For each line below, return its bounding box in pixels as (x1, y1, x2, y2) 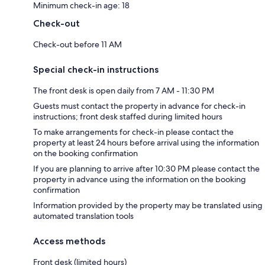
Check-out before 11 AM (33, 38, 122, 50)
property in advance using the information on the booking (33, 173, 246, 185)
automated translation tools (33, 210, 134, 221)
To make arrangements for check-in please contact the (33, 126, 234, 137)
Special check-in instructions (33, 63, 159, 75)
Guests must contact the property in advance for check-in (33, 100, 245, 111)
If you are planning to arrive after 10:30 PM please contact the (33, 163, 260, 174)
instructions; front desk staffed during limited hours (33, 111, 222, 122)
